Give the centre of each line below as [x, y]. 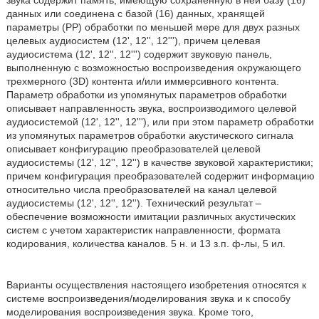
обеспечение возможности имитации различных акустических [151, 216]
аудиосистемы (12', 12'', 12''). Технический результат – [134, 203]
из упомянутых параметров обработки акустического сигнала [150, 135]
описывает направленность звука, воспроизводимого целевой [151, 108]
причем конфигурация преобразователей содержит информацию [160, 176]
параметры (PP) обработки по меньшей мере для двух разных [153, 27]
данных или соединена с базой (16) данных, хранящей [135, 14]
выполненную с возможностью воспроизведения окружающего [153, 68]
